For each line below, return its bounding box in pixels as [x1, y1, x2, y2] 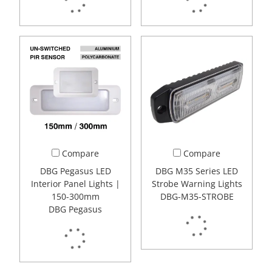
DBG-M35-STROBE [160, 191, 234, 203]
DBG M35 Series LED [155, 165, 238, 177]
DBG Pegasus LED [39, 165, 111, 177]
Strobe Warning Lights [151, 178, 242, 190]
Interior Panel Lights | [30, 178, 120, 190]
